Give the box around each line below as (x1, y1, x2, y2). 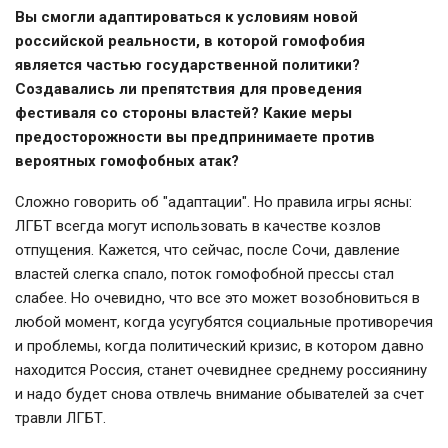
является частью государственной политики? (15, 56, 360, 75)
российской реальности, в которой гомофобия (15, 32, 365, 51)
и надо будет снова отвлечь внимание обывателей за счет (15, 385, 424, 404)
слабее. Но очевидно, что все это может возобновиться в (15, 289, 420, 308)
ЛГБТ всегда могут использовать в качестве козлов (15, 217, 381, 236)
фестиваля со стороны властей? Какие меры (15, 104, 352, 123)
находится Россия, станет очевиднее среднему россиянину (15, 361, 427, 380)
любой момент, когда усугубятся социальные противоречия (15, 313, 433, 332)
